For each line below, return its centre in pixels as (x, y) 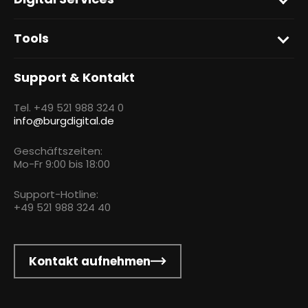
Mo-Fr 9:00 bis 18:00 (62, 164)
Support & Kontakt (74, 78)
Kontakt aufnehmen (90, 262)
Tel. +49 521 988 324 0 (69, 108)
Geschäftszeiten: (58, 151)
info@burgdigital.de (64, 121)
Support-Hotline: (56, 195)
